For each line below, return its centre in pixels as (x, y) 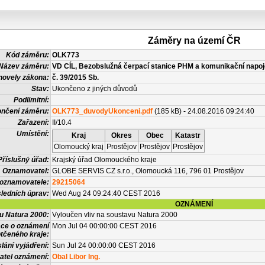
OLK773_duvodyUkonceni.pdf (102, 111)
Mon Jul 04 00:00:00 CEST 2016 (104, 226)
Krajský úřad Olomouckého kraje (104, 160)
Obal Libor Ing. (76, 257)
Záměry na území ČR (194, 41)
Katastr (188, 135)
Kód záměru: (28, 55)
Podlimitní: (31, 100)
